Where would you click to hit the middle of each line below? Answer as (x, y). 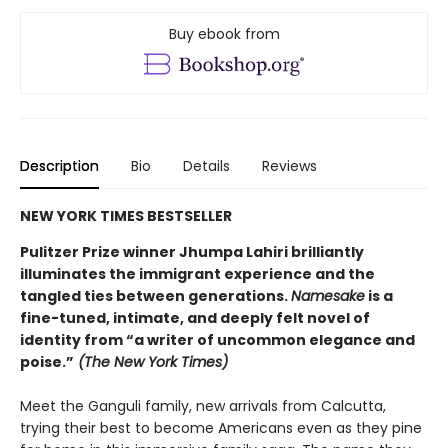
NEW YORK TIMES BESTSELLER (126, 215)
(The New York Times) (151, 361)
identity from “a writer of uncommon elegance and (217, 339)
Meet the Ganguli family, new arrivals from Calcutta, (203, 405)
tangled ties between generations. (155, 295)
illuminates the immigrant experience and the (197, 273)
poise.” (47, 361)
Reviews (289, 165)
